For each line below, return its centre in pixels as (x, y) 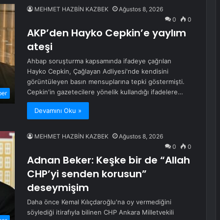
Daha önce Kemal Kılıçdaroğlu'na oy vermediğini (99, 202)
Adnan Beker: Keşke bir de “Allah (109, 160)
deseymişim (58, 188)
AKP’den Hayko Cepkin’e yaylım (107, 33)
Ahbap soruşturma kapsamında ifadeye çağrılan (99, 61)
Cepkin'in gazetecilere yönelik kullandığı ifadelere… (105, 92)
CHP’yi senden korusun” (87, 174)
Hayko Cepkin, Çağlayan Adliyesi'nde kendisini (98, 71)
